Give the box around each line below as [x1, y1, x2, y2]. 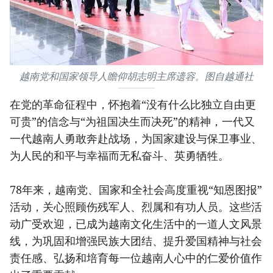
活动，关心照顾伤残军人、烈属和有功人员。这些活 [10, 199, 262, 214]
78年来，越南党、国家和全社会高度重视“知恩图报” [10, 182, 262, 197]
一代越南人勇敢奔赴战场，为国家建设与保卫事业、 [10, 131, 262, 146]
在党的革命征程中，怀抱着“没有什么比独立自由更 [10, 97, 256, 112]
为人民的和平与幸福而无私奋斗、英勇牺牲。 [10, 148, 229, 163]
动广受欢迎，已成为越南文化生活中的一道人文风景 [10, 216, 262, 232]
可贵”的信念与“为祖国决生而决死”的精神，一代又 [10, 114, 255, 129]
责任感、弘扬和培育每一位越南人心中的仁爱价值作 [10, 250, 262, 266]
